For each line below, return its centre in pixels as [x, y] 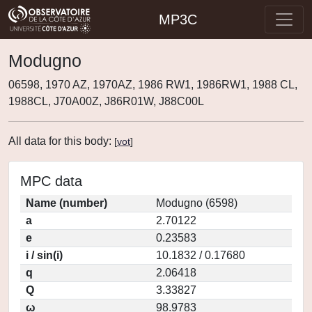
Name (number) [67, 203]
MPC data [51, 181]
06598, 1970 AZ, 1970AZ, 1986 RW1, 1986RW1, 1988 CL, [153, 85]
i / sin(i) [44, 255]
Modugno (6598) [197, 203]
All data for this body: [61, 141]
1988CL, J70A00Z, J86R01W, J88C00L [106, 101]
